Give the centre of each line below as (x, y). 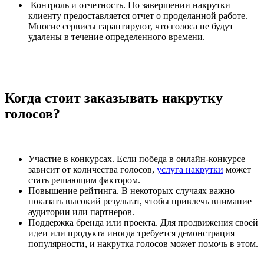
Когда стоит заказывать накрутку (114, 98)
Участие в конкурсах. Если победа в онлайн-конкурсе (137, 159)
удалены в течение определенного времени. (117, 37)
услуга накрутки (190, 170)
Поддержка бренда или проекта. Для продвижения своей (143, 223)
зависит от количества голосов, (93, 170)
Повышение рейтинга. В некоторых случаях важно (131, 191)
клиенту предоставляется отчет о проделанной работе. (138, 16)
